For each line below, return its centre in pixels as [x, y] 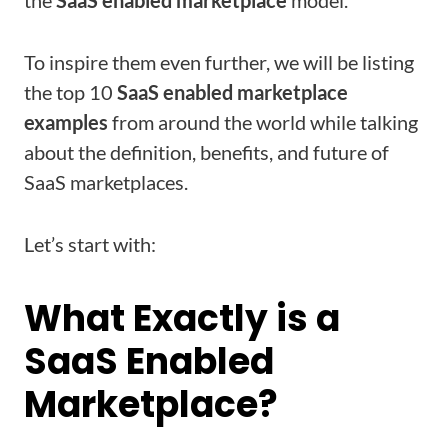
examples [66, 122]
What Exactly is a [182, 318]
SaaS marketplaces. [106, 182]
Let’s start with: [90, 244]
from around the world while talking [263, 122]
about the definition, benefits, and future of [206, 152]
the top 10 [70, 92]
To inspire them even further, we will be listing [219, 62]
